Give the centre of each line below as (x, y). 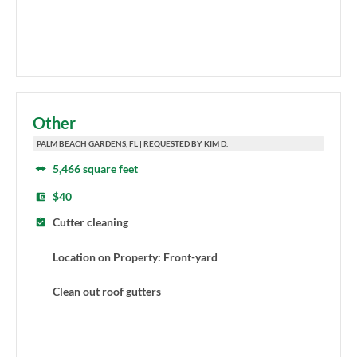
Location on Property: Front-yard (135, 257)
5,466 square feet (95, 169)
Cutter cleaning (90, 222)
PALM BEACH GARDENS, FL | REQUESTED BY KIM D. (132, 144)
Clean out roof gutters (107, 291)
